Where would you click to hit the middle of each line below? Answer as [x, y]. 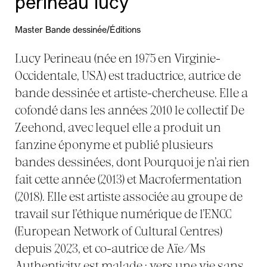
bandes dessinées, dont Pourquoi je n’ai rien [132, 162]
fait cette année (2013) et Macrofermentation [128, 179]
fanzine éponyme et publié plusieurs [114, 144]
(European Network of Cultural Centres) [119, 231]
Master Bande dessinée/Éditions [78, 31]
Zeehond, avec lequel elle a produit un [118, 127]
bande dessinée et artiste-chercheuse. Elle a [131, 92]
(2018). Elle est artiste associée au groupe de [129, 196]
